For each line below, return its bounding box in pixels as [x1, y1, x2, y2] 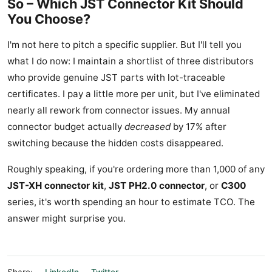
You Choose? [7, 11, 90, 27]
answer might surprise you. [7, 212, 126, 225]
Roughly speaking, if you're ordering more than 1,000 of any [7, 163, 265, 175]
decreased [124, 121, 171, 133]
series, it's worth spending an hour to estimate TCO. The [7, 196, 255, 208]
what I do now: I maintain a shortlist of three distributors [7, 55, 254, 67]
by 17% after [171, 121, 226, 133]
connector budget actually [7, 121, 124, 133]
